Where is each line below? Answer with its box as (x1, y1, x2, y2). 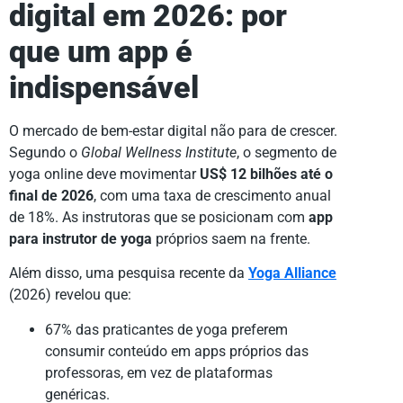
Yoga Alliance (248, 264, 336, 282)
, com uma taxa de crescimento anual (94, 186, 331, 204)
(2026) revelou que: (9, 286, 131, 304)
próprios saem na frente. (152, 229, 310, 247)
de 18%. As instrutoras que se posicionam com (9, 208, 309, 226)
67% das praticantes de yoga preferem (45, 320, 288, 338)
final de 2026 (9, 186, 94, 204)
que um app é (9, 33, 193, 69)
